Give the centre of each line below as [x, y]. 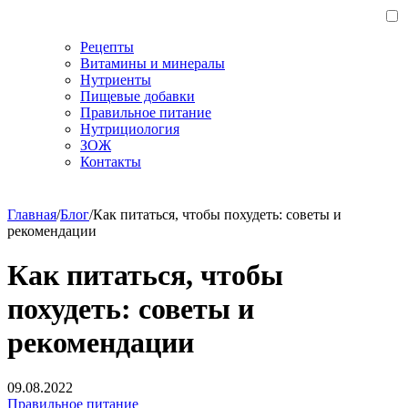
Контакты [111, 162]
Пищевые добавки [138, 96]
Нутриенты [116, 80]
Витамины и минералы [153, 63]
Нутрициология [130, 129]
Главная [32, 214]
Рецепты [107, 47]
